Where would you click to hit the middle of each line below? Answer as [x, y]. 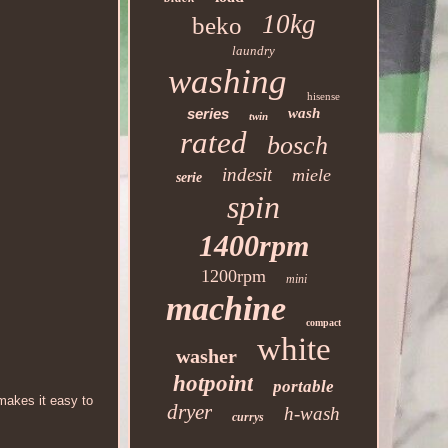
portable [304, 386]
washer [207, 356]
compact [324, 322]
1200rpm [233, 276]
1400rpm [253, 245]
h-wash [312, 413]
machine [226, 308]
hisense [323, 96]
